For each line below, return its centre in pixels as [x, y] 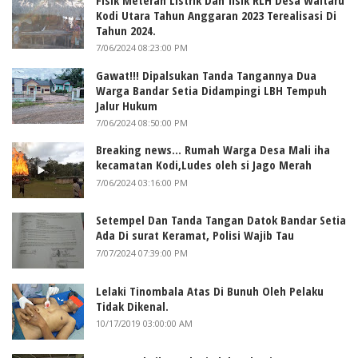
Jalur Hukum [127, 105]
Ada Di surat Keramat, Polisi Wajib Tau [195, 235]
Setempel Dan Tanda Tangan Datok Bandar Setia [221, 220]
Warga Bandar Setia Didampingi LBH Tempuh [211, 90]
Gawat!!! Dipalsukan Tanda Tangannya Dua [206, 75]
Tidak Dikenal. [132, 306]
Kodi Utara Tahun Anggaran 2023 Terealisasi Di [216, 15]
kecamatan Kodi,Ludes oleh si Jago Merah [204, 165]
